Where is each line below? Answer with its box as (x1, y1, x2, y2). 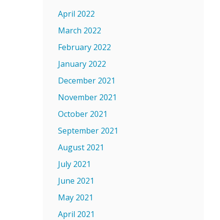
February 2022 (58, 42, 111, 53)
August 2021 (58, 142, 104, 153)
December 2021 (58, 75, 115, 86)
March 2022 (58, 25, 101, 36)
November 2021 (58, 92, 117, 103)
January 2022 (58, 58, 106, 69)
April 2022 (58, 8, 95, 19)
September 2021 (58, 125, 118, 136)
